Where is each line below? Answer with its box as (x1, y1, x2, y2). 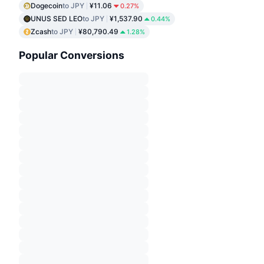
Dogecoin (31, 1, 62, 11)
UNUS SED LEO (31, 14, 82, 24)
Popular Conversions (19, 48, 124, 61)
